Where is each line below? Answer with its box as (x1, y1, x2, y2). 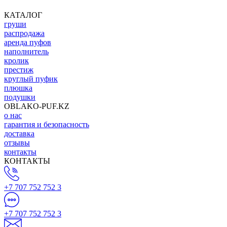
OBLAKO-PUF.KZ (4, 101, 69, 110)
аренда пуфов (4, 37, 51, 47)
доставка (4, 129, 34, 138)
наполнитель (4, 47, 49, 56)
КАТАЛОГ (4, 10, 42, 19)
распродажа (4, 28, 45, 37)
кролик (4, 56, 29, 65)
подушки (4, 92, 35, 101)
